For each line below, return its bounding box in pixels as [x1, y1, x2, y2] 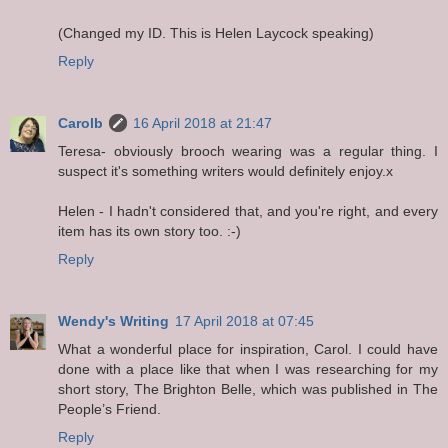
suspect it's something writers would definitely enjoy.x [58, 162, 393, 179]
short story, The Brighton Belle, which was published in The [58, 380, 438, 397]
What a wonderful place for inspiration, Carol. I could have [58, 340, 438, 357]
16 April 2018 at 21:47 [133, 114, 272, 131]
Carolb [58, 114, 103, 131]
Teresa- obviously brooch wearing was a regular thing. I [58, 142, 438, 159]
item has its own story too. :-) [58, 222, 241, 239]
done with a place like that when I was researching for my [58, 360, 438, 377]
